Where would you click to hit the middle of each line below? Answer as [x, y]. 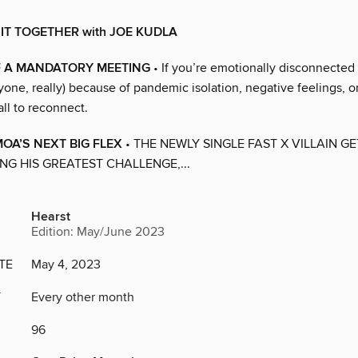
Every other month [83, 298]
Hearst [51, 217]
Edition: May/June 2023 [98, 232]
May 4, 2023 [66, 265]
